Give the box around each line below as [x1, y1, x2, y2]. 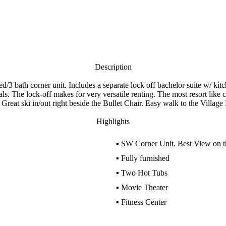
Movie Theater [121, 183, 168, 192]
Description [94, 63, 132, 71]
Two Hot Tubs [121, 168, 167, 177]
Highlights [96, 117, 130, 126]
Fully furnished [121, 154, 169, 162]
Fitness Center [121, 198, 166, 206]
